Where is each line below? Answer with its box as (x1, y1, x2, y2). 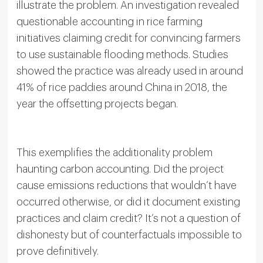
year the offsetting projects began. (16, 98, 178, 109)
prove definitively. (16, 245, 99, 257)
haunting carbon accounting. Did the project (16, 163, 224, 174)
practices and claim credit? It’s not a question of (16, 213, 241, 224)
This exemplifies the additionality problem (16, 147, 213, 158)
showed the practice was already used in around (16, 65, 243, 76)
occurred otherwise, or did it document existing (16, 196, 240, 207)
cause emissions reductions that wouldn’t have (16, 180, 237, 191)
